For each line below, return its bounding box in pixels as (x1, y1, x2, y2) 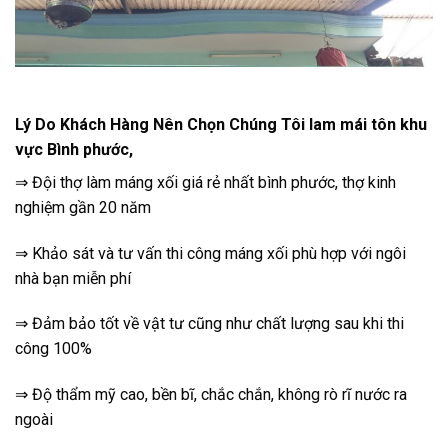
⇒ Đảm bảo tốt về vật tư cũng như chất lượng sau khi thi (15, 314, 404, 334)
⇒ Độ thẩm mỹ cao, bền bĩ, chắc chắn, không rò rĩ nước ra (15, 385, 407, 405)
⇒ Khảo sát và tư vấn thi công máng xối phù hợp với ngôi (15, 243, 406, 263)
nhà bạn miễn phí (15, 268, 131, 288)
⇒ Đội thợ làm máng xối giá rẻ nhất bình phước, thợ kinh (15, 172, 396, 192)
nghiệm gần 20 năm (15, 197, 151, 217)
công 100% (15, 339, 92, 359)
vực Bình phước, (15, 139, 133, 159)
